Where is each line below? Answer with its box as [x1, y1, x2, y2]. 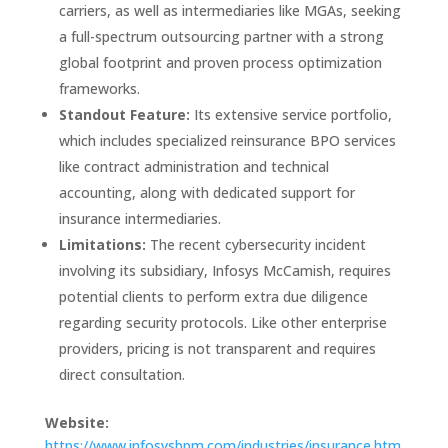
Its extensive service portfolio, [189, 104, 392, 124]
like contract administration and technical [58, 156, 329, 176]
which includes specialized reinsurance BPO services [58, 130, 396, 150]
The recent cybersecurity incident [145, 234, 366, 254]
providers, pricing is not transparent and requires [58, 338, 376, 358]
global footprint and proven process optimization [58, 52, 382, 72]
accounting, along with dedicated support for [58, 182, 355, 202]
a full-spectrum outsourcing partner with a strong [58, 26, 384, 46]
